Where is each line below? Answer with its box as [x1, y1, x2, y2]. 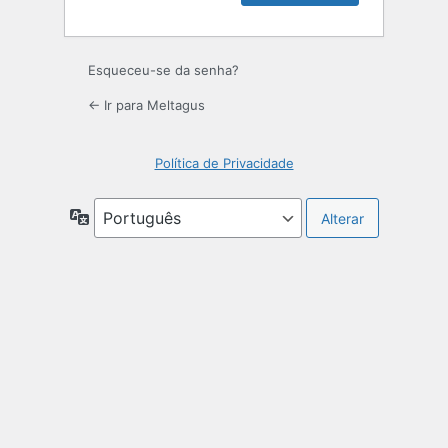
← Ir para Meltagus [88, 97, 205, 114]
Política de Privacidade [154, 155, 294, 172]
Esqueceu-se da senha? [88, 62, 239, 79]
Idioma [88, 207, 133, 225]
